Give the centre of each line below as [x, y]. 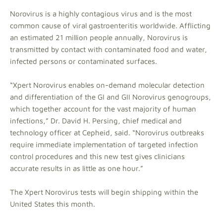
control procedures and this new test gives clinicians [97, 156]
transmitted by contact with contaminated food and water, [109, 49]
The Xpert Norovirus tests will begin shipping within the [104, 192]
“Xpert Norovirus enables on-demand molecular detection [107, 85]
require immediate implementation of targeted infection [104, 144]
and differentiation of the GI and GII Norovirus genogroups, [111, 97]
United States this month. [53, 204]
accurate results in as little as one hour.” [77, 168]
